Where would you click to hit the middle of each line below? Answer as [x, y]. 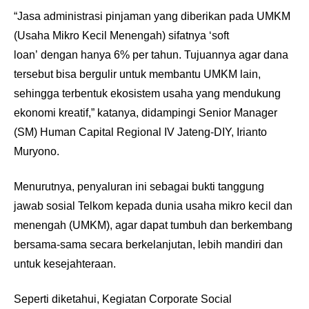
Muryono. [37, 151]
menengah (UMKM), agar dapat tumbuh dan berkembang [153, 225]
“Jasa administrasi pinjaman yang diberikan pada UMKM [152, 16]
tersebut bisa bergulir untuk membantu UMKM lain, [137, 74]
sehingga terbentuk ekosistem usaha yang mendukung [147, 93]
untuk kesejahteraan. [66, 264]
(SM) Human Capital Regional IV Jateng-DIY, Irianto [140, 132]
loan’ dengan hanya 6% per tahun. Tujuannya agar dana [151, 55]
